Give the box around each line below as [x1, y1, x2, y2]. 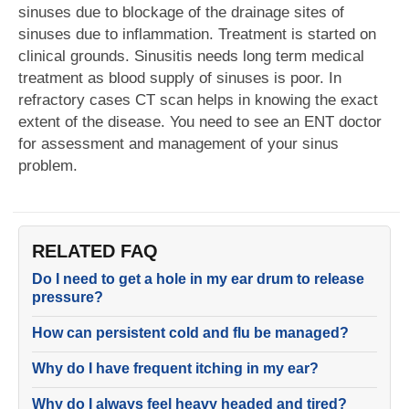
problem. [18, 157, 78, 174]
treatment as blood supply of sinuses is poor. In [18, 69, 341, 87]
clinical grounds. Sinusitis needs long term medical [18, 47, 364, 65]
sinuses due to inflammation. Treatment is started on [18, 26, 376, 43]
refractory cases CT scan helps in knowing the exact [18, 91, 378, 109]
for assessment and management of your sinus [18, 135, 339, 152]
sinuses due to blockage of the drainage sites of [18, 4, 344, 21]
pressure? [32, 289, 103, 305]
